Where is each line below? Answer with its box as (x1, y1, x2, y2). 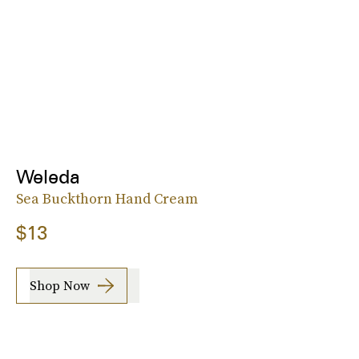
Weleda (16, 164, 80, 188)
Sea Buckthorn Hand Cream (16, 188, 198, 208)
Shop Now (30, 276, 90, 295)
